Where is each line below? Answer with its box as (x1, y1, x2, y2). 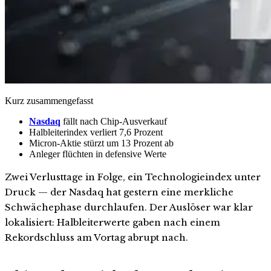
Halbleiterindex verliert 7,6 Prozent (29, 126, 163, 137)
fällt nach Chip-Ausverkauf (60, 116, 167, 126)
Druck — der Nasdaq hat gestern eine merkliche (5, 186, 233, 198)
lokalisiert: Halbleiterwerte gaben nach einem (5, 216, 220, 228)
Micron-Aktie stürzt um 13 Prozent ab (29, 137, 174, 148)
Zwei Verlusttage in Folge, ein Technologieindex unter (5, 171, 261, 183)
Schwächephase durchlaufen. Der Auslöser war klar (5, 201, 253, 213)
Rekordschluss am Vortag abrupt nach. (5, 231, 188, 243)
